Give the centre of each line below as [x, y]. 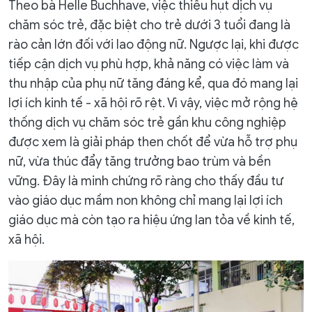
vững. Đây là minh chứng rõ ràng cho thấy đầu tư [146, 181]
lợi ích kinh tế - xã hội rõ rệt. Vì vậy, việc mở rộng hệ [153, 103]
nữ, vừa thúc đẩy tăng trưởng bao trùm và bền [140, 162]
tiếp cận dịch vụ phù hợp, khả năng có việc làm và [149, 64]
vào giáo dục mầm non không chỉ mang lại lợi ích [146, 201]
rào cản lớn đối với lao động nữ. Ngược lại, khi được [154, 45]
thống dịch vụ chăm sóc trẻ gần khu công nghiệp [147, 123]
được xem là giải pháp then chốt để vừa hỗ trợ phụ [153, 142]
